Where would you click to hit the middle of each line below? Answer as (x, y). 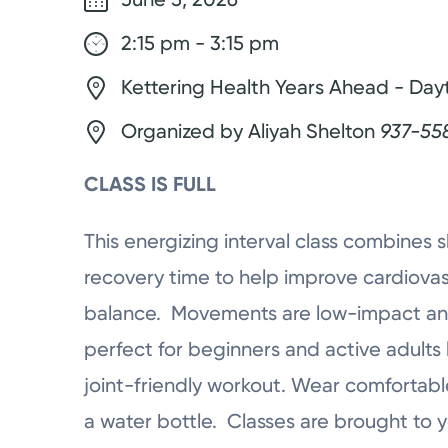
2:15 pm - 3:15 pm (197, 42)
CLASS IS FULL (149, 184)
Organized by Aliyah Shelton (247, 130)
